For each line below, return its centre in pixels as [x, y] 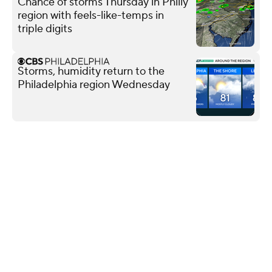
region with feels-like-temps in [91, 15]
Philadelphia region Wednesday [94, 84]
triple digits [45, 29]
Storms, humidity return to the [91, 71]
